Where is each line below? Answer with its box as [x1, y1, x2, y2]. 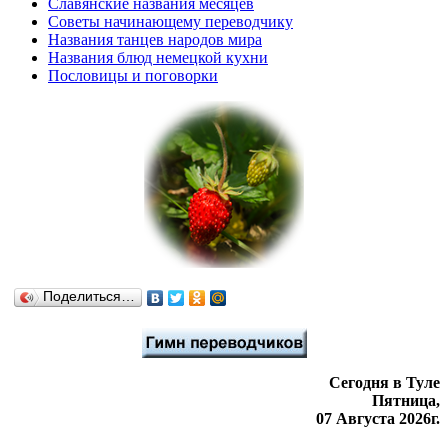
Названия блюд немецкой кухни [48, 48, 268, 66]
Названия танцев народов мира [48, 30, 262, 48]
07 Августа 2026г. [316, 409, 440, 427]
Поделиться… [43, 288, 135, 304]
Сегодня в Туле [329, 373, 440, 391]
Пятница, [372, 391, 440, 409]
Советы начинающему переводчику [48, 12, 293, 30]
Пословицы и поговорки [48, 66, 218, 84]
